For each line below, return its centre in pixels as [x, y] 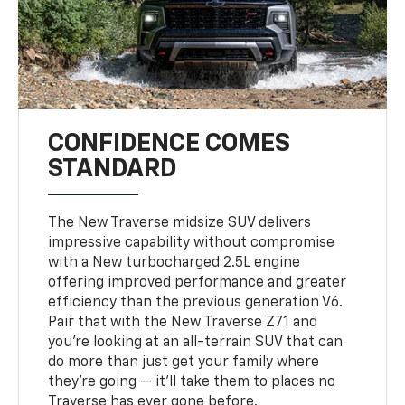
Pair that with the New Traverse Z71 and [183, 322]
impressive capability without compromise [192, 243]
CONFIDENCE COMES [170, 143]
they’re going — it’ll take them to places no [192, 382]
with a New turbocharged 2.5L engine [174, 263]
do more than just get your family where [184, 362]
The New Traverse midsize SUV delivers [180, 223]
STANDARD [113, 169]
